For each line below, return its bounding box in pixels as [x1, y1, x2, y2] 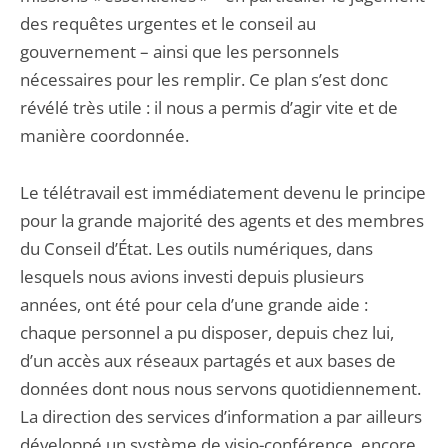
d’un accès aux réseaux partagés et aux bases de [20, 349, 396, 372]
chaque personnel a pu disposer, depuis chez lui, [20, 321, 394, 344]
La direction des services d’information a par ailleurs [20, 405, 422, 428]
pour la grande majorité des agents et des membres [20, 209, 424, 232]
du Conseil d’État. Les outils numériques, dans [20, 237, 373, 260]
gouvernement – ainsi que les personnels [20, 40, 339, 63]
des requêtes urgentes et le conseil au [20, 12, 316, 35]
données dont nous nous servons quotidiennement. [20, 377, 421, 400]
